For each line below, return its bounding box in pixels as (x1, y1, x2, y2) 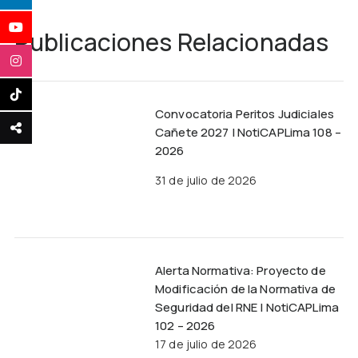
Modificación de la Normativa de (155, 280, 336, 297)
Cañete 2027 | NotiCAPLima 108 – (155, 124, 341, 141)
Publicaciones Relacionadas (14, 26, 329, 58)
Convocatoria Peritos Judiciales (155, 105, 334, 122)
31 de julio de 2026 (155, 172, 257, 188)
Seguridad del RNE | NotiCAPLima (155, 298, 339, 316)
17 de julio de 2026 (155, 336, 257, 352)
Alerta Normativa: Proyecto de (155, 261, 326, 279)
